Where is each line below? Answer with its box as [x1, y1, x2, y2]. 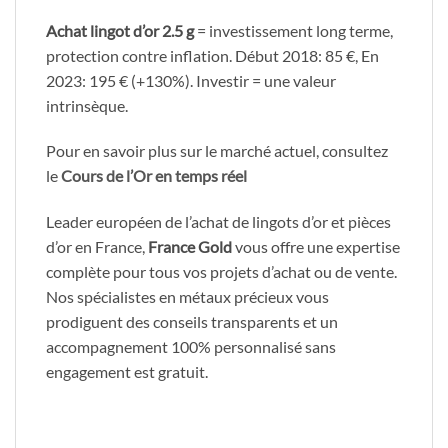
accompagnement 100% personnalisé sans [46, 337, 336, 357]
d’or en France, [46, 237, 148, 257]
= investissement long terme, [194, 20, 393, 40]
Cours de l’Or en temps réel [61, 166, 247, 186]
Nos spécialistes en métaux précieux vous [46, 287, 329, 307]
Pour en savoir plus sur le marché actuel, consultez [46, 141, 388, 161]
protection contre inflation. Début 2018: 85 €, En [46, 45, 379, 65]
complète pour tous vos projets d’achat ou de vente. [46, 262, 397, 282]
